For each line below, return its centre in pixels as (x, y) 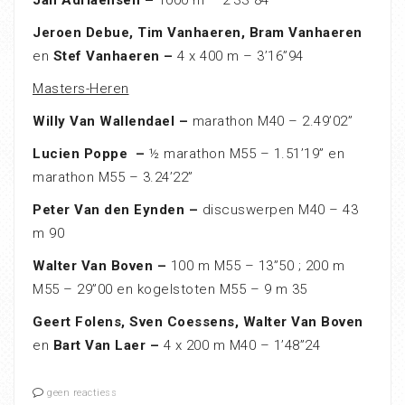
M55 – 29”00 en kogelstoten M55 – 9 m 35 (170, 290)
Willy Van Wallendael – (113, 122)
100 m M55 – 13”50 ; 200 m (257, 266)
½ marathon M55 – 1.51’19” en (247, 154)
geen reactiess (82, 393)
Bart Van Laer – (106, 346)
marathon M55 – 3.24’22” (113, 178)
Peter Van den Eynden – (118, 210)
